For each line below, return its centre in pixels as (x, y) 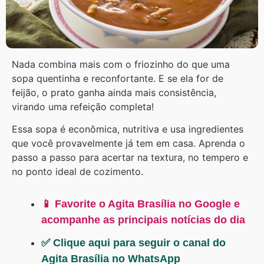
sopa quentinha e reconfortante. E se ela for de (118, 78)
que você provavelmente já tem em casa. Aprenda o (128, 143)
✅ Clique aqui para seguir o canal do (133, 243)
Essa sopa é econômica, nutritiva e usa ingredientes (128, 129)
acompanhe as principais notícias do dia (143, 220)
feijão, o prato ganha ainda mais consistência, (114, 92)
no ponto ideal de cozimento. (77, 172)
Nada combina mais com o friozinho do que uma (121, 64)
